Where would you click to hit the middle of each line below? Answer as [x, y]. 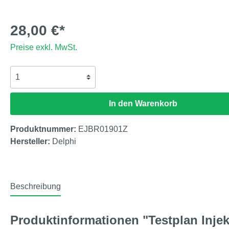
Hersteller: [31, 141]
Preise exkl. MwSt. [44, 47]
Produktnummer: [44, 129]
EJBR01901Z [103, 129]
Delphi [64, 141]
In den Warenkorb [143, 103]
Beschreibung [36, 186]
